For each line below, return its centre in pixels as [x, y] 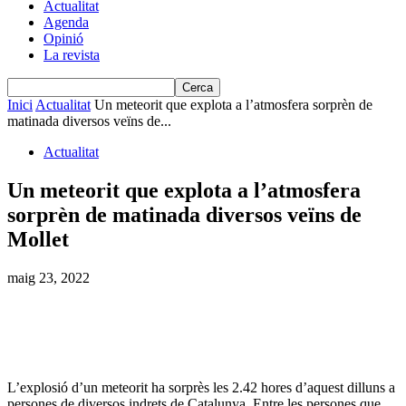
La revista [72, 55]
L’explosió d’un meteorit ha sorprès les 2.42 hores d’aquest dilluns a [201, 387]
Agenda [66, 22]
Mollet [38, 239]
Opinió [63, 39]
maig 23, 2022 [48, 277]
